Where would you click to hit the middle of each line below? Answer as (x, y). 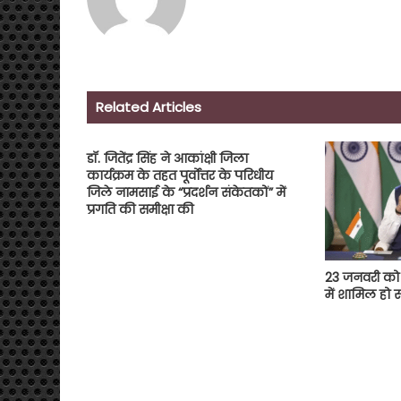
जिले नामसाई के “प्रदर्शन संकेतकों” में (186, 193)
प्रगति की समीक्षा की (140, 210)
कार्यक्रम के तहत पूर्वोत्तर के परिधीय (180, 176)
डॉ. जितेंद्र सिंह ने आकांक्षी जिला (167, 159)
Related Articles (149, 107)
